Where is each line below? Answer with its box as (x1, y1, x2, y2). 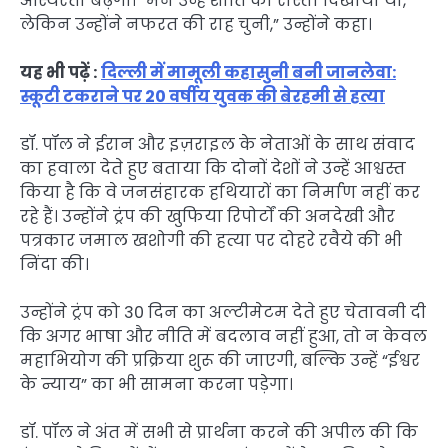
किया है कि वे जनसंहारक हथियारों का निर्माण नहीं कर (20, 180, 420, 204)
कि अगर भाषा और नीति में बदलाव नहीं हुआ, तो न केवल (20, 324, 427, 348)
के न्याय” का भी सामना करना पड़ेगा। (20, 372, 293, 396)
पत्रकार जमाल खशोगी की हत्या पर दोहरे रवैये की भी (20, 228, 402, 252)
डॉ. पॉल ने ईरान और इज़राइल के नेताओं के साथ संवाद (20, 132, 415, 156)
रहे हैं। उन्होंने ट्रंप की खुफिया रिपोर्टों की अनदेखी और (20, 204, 395, 228)
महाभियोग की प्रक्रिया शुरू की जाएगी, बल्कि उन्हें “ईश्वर (20, 348, 420, 372)
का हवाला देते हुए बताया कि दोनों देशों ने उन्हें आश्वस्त (20, 156, 406, 180)
